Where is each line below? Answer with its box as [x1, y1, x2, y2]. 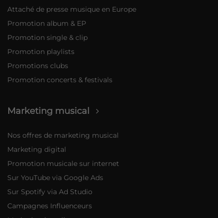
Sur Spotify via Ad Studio [7, 187, 93, 197]
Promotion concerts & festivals [7, 75, 113, 84]
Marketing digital [7, 145, 67, 154]
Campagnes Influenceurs [7, 201, 92, 211]
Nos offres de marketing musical [7, 131, 119, 140]
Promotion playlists [7, 47, 75, 56]
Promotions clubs [7, 61, 69, 70]
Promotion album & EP [7, 18, 87, 28]
